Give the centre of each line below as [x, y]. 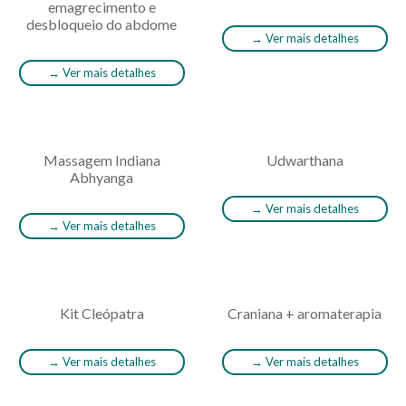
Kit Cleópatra [101, 313]
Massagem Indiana [101, 160]
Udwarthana [304, 160]
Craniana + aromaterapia [304, 313]
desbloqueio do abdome [101, 24]
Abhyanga [101, 177]
